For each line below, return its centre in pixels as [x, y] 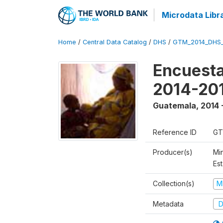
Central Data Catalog [115, 42]
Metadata [168, 204]
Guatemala [174, 106]
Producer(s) [173, 152]
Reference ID [175, 132]
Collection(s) [174, 183]
